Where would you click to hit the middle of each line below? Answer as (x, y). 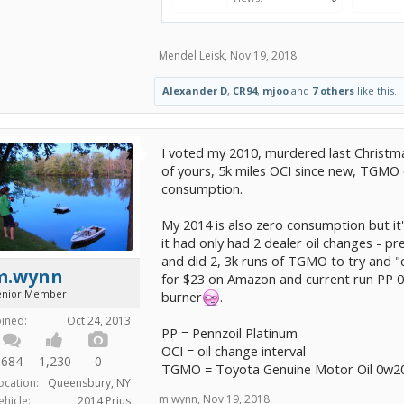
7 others (333, 91)
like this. (376, 91)
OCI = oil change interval (234, 351)
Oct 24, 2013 (99, 320)
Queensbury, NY (89, 382)
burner (182, 297)
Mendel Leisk (192, 55)
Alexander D (195, 91)
